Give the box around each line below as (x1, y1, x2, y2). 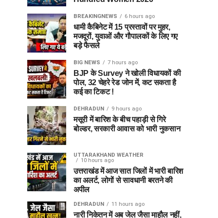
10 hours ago (81, 157, 114, 163)
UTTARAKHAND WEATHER (73, 152, 144, 158)
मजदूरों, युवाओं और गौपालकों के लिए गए (73, 32, 178, 40)
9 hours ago (111, 106, 142, 112)
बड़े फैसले (73, 41, 100, 50)
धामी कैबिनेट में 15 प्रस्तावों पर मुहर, (73, 23, 170, 31)
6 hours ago (125, 13, 155, 19)
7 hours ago (108, 59, 138, 66)
